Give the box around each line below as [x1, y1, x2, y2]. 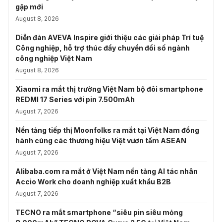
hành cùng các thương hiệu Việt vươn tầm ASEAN [15, 136, 186, 145]
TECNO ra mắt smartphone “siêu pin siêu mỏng [15, 208, 183, 217]
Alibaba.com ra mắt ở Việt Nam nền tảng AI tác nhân [15, 167, 198, 176]
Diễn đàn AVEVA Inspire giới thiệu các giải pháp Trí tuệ [15, 33, 204, 42]
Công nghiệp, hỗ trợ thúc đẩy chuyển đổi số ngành [15, 44, 190, 53]
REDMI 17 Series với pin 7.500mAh [15, 95, 135, 104]
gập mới [15, 2, 43, 11]
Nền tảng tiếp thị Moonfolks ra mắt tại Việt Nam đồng [15, 126, 199, 135]
